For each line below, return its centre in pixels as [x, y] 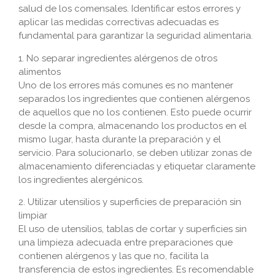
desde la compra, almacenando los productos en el [133, 126]
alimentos [40, 72]
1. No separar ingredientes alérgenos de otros [118, 58]
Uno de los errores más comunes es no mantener [126, 85]
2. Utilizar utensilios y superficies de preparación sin [130, 202]
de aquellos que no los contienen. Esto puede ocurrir [135, 112]
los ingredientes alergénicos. [81, 180]
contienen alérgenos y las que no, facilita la [114, 256]
